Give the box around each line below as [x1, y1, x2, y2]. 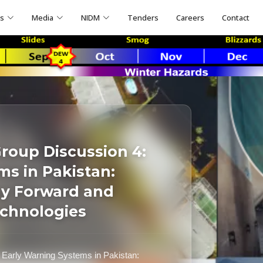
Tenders [127, 12, 159, 23]
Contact [222, 12, 250, 23]
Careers [176, 12, 205, 23]
